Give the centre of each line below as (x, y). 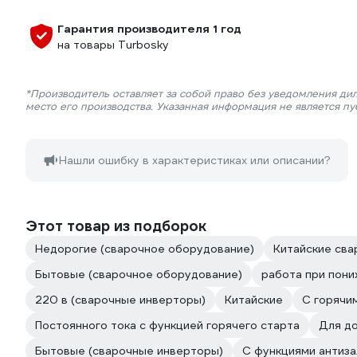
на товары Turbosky (113, 45)
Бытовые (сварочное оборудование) (139, 274)
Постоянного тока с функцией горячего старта (167, 325)
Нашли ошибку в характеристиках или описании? (195, 160)
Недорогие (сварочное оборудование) (145, 249)
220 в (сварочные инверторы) (120, 300)
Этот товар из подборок (116, 226)
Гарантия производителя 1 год (149, 29)
